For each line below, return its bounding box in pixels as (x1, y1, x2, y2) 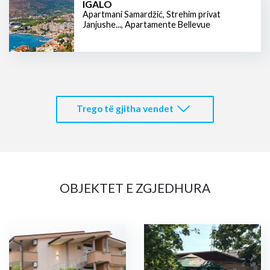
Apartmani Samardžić (83, 8, 163, 19)
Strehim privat (166, 8, 221, 19)
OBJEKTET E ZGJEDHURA (60, 180, 210, 196)
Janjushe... (83, 19, 121, 30)
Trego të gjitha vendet (76, 103, 174, 115)
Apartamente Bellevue (125, 19, 210, 30)
